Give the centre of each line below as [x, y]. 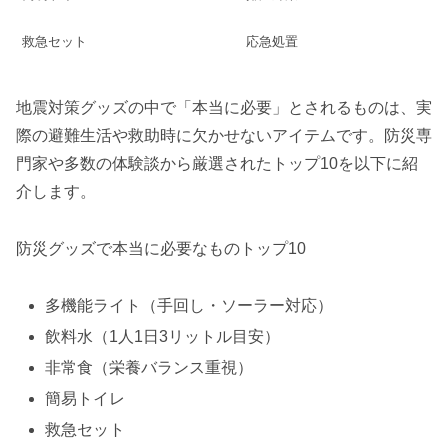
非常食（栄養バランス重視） [149, 368]
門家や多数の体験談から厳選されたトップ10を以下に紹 [217, 164]
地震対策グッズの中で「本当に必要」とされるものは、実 [224, 108]
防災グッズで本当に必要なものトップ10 [161, 248]
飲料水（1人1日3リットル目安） [163, 336]
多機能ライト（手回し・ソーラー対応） [189, 305]
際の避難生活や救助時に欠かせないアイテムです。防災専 [224, 136]
